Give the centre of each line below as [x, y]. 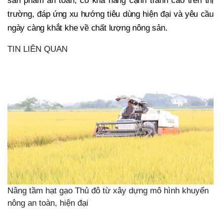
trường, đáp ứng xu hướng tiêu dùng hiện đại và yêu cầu [110, 14]
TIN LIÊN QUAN [37, 49]
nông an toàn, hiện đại [48, 203]
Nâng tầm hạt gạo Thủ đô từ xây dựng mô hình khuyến [108, 190]
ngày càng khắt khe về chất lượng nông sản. [88, 28]
